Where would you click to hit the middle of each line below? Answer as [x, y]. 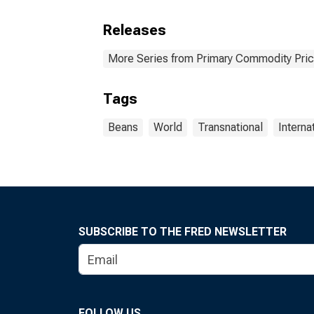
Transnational [230, 127]
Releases [135, 30]
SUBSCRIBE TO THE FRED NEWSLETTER [183, 232]
